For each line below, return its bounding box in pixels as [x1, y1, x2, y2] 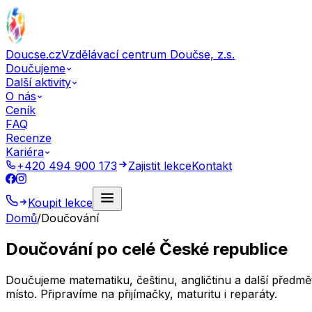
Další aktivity [6, 75, 71, 89]
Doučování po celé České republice [6, 238, 288, 259]
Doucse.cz [6, 47, 61, 61]
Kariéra [6, 145, 44, 159]
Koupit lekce [28, 196, 93, 210]
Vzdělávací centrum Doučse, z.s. [61, 47, 235, 61]
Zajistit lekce [128, 159, 192, 173]
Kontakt [192, 159, 232, 173]
